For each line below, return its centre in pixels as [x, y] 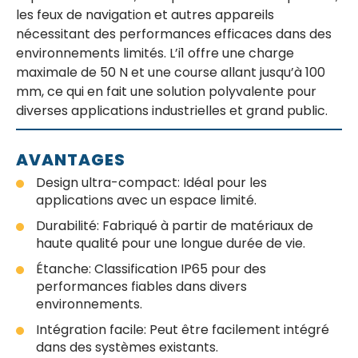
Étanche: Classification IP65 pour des [151, 269]
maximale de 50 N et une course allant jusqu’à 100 [171, 72]
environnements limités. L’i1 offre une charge [155, 53]
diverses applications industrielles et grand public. [172, 111]
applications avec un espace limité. [146, 200]
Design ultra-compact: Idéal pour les [151, 183]
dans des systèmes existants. [127, 347]
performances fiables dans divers [141, 286]
